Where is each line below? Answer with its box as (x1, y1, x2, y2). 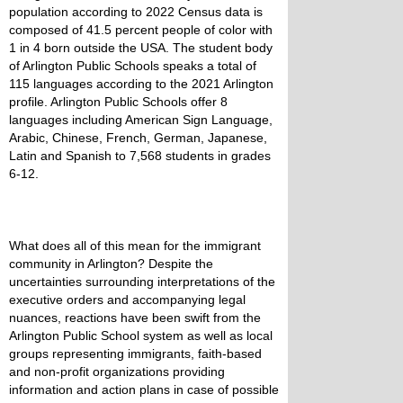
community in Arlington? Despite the (9, 256, 213, 271)
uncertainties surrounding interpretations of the (9, 274, 275, 289)
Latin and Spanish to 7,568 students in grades (9, 148, 271, 163)
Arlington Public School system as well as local (9, 328, 273, 343)
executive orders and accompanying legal (9, 292, 246, 307)
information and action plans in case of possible (9, 382, 279, 397)
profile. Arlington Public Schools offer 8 (9, 94, 228, 109)
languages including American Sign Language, (9, 112, 273, 127)
